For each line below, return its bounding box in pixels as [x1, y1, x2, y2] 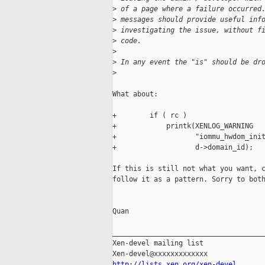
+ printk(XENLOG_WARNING [112, 122, 253, 131]
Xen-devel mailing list [112, 239, 203, 248]
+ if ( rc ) [112, 111, 187, 120]
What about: [112, 90, 158, 99]
